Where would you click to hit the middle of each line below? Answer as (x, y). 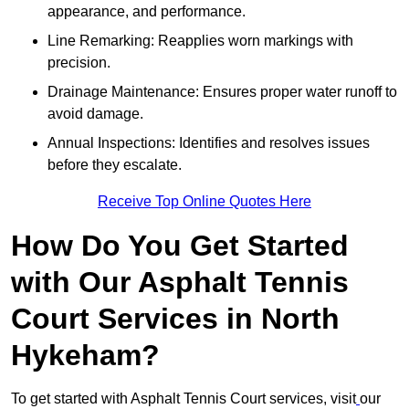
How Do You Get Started (180, 246)
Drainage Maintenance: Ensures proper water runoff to (222, 92)
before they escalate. (115, 165)
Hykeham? (85, 356)
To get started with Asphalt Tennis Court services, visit (184, 399)
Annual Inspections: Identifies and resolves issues (209, 143)
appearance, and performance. (147, 12)
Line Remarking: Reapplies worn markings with (200, 41)
